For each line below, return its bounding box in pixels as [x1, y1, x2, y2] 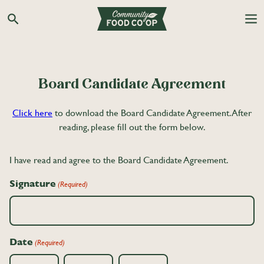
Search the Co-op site [12, 19, 95, 31]
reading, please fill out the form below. [58, 121, 206, 133]
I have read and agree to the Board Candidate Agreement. [9, 154, 229, 166]
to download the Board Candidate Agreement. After [52, 107, 252, 118]
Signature [9, 178, 56, 190]
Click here [12, 107, 52, 118]
